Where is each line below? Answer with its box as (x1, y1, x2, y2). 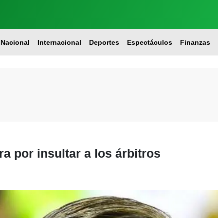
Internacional (37, 38, 81, 46)
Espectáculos (127, 38, 172, 46)
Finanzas (180, 38, 210, 46)
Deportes (89, 38, 119, 46)
